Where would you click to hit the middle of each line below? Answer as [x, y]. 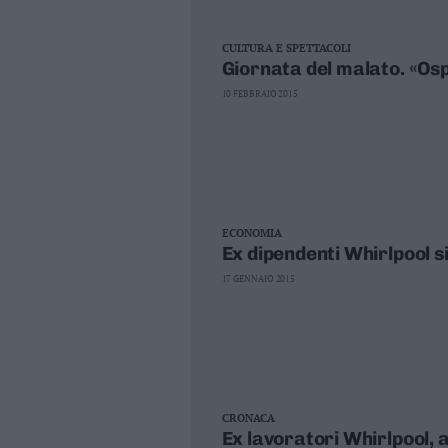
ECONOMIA [251, 233]
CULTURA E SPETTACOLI [286, 48]
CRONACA [248, 418]
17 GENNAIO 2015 [258, 279]
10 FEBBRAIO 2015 [260, 94]
